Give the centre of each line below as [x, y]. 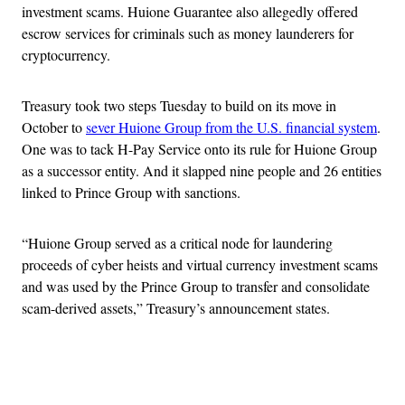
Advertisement [242, 372]
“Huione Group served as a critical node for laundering [177, 242]
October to [54, 127]
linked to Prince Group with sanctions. [131, 192]
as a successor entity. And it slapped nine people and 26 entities [202, 170]
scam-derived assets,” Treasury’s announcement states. [176, 307]
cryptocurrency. [66, 54]
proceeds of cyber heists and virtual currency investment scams [200, 264]
